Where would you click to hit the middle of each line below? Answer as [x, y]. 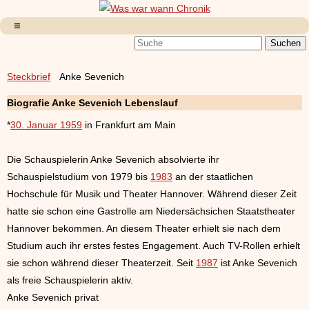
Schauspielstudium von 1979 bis [79, 177]
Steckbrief [29, 77]
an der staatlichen [213, 177]
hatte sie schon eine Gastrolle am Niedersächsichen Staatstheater [151, 211]
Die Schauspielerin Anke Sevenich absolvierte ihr [113, 160]
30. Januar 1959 [46, 125]
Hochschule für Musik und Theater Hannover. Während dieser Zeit [152, 194]
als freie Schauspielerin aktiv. [70, 280]
